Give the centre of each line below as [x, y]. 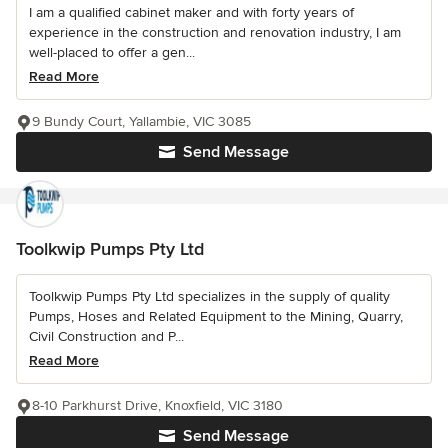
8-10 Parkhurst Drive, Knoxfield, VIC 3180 [157, 406]
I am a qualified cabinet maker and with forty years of [191, 13]
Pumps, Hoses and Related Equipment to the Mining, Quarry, [216, 317]
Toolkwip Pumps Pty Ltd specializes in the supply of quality [209, 297]
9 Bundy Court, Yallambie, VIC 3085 [141, 122]
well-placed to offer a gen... [112, 53]
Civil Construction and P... [106, 337]
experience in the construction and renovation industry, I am [215, 33]
